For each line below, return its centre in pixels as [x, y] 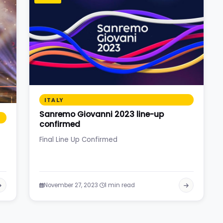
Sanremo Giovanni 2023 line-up [102, 114]
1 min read [120, 185]
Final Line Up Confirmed [78, 139]
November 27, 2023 [71, 185]
